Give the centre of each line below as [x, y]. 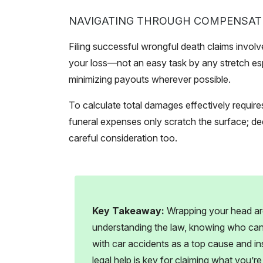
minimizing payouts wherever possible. [150, 80]
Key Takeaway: [129, 211]
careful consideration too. [123, 138]
